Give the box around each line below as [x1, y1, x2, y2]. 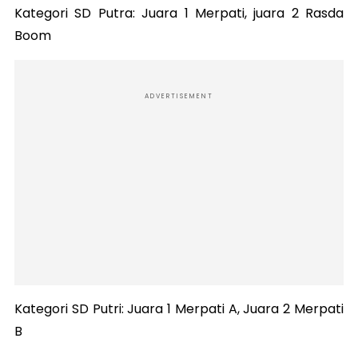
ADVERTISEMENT [145, 92, 213, 101]
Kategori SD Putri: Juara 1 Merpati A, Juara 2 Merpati [14, 300, 344, 319]
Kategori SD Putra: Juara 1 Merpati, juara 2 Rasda [14, 4, 344, 23]
